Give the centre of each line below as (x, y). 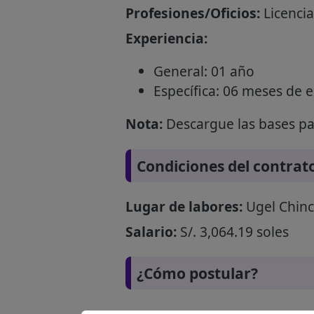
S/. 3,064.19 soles (232, 231)
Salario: (151, 231)
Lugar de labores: (184, 206)
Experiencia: (166, 39)
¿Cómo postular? (197, 273)
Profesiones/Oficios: (192, 13)
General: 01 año (204, 71)
